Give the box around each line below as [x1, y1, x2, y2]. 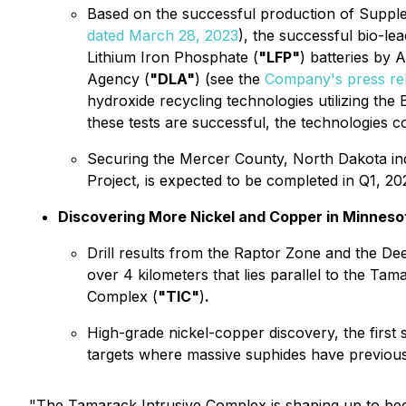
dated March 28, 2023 [87, 26, 238, 44]
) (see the [195, 70, 265, 88]
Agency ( [87, 70, 150, 88]
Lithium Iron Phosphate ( [87, 48, 258, 66]
